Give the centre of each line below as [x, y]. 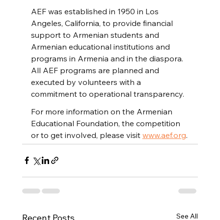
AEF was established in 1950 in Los [96, 11]
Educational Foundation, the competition [106, 123]
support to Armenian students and [96, 35]
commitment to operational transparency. [107, 94]
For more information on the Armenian [102, 111]
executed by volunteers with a [87, 82]
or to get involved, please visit [86, 135]
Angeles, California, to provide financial [103, 23]
